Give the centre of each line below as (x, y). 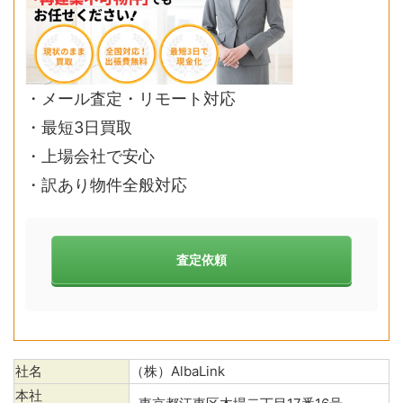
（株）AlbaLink (178, 372)
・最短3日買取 (79, 128)
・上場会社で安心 (90, 157)
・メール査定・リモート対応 (130, 99)
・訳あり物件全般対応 (106, 185)
